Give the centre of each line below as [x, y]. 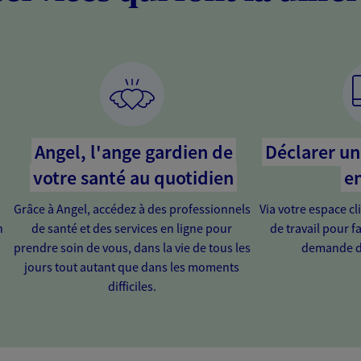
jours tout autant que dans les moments [132, 266]
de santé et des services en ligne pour [132, 228]
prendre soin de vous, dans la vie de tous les [132, 247]
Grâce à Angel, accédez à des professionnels [132, 208]
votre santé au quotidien [134, 177]
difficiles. [132, 286]
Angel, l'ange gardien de [133, 151]
